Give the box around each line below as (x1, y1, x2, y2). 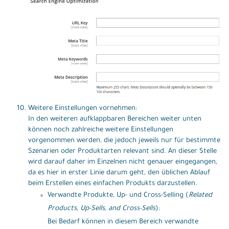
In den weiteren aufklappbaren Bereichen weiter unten (28, 115, 201, 123)
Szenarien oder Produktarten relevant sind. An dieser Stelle (28, 147, 217, 155)
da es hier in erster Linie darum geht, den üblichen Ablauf (28, 169, 210, 177)
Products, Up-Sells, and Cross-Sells (47, 204, 155, 213)
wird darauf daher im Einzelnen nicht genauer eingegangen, (28, 158, 217, 166)
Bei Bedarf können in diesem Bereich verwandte (47, 218, 198, 226)
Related (188, 191, 212, 199)
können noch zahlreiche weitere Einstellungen (28, 126, 173, 134)
